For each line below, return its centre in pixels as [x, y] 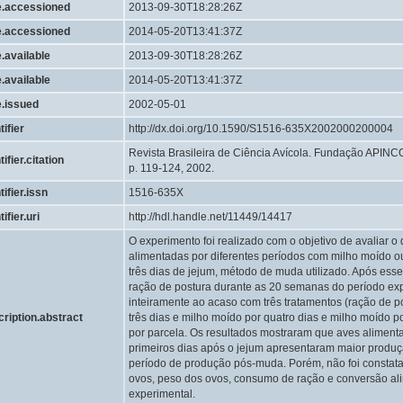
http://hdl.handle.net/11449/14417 [210, 217]
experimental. [162, 394]
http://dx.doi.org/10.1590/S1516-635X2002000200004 [261, 129]
